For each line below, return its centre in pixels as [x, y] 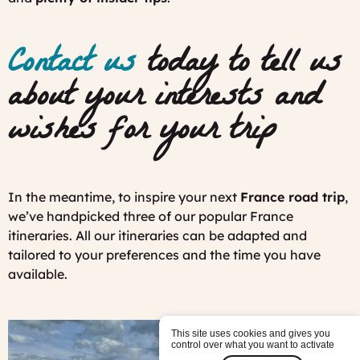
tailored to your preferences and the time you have [164, 254]
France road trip [292, 196]
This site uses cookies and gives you [251, 333]
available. [38, 274]
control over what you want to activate [253, 344]
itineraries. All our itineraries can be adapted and [157, 235]
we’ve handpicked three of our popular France [151, 216]
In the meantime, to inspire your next [124, 196]
